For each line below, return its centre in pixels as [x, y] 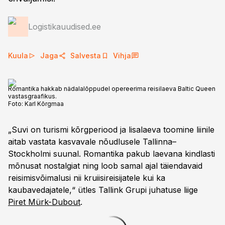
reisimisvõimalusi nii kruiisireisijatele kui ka [87, 178]
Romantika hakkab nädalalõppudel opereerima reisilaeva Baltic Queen [112, 89]
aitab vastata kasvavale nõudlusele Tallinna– [92, 142]
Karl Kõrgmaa [44, 104]
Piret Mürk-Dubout [44, 202]
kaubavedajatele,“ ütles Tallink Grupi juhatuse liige [103, 190]
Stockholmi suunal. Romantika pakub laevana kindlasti [111, 154]
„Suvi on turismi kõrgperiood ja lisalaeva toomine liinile [111, 130]
